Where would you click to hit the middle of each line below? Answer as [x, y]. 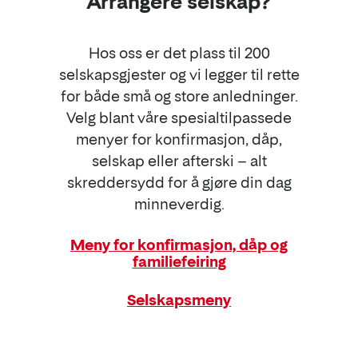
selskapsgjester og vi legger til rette [179, 74]
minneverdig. [179, 204]
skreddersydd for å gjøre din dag [179, 182]
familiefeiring [179, 261]
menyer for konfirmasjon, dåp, [179, 139]
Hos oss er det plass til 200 [179, 53]
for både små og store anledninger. [179, 96]
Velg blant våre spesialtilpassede [179, 117]
